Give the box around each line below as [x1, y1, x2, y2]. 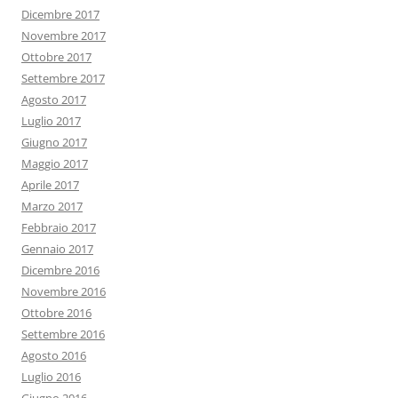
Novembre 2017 [21, 28, 106, 44]
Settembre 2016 [21, 326, 105, 343]
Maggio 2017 [21, 155, 88, 172]
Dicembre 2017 [21, 6, 99, 23]
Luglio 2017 [21, 113, 81, 130]
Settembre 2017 [21, 70, 105, 87]
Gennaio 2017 [21, 241, 93, 258]
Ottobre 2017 [21, 49, 92, 66]
